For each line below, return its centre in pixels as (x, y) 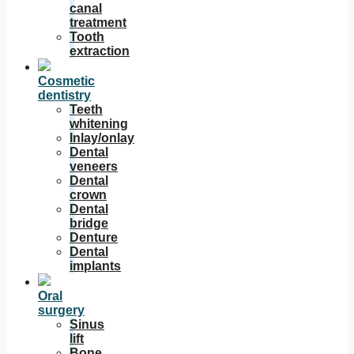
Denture (94, 237)
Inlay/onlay (102, 138)
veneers (94, 166)
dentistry (64, 95)
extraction (100, 51)
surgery (61, 310)
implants (95, 266)
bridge (89, 223)
